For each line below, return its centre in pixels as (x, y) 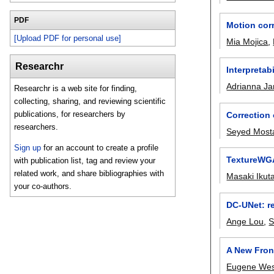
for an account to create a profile (100, 147)
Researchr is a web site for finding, (76, 89)
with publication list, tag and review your (85, 160)
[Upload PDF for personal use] (68, 38)
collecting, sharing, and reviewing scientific (90, 102)
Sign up (28, 147)
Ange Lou (245, 221)
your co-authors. (43, 186)
